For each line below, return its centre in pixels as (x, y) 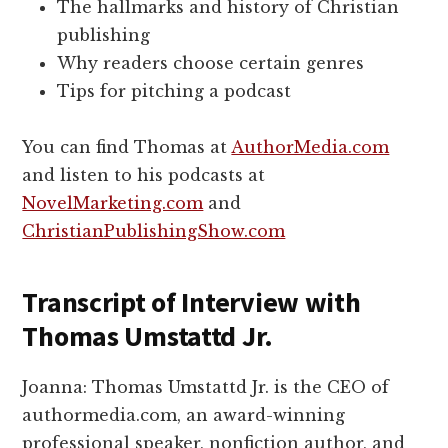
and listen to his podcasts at (144, 174)
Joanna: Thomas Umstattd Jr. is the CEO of (206, 386)
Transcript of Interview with (191, 301)
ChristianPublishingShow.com (154, 230)
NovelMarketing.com (113, 202)
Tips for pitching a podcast (174, 90)
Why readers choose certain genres (211, 62)
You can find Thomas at (127, 146)
